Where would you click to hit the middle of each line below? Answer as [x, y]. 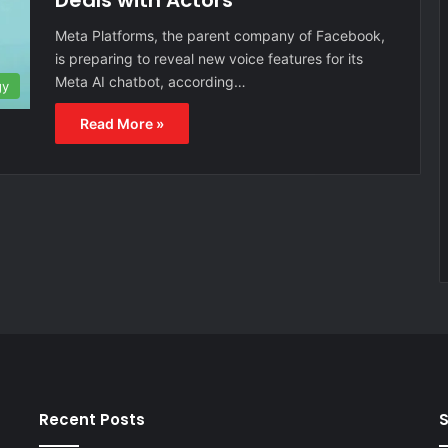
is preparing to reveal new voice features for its [209, 58]
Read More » [122, 123]
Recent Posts [91, 420]
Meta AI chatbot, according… [150, 81]
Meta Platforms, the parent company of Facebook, [220, 35]
